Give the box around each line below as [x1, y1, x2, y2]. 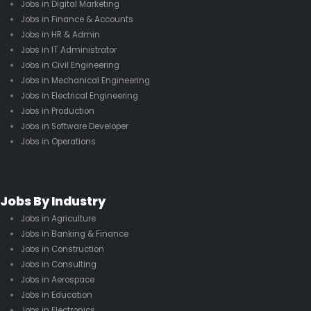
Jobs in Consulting [20, 258, 96, 270]
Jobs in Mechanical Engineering [20, 75, 150, 87]
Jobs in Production [20, 106, 94, 117]
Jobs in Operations [20, 136, 96, 148]
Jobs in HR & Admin [20, 29, 100, 41]
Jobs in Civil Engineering [20, 60, 119, 72]
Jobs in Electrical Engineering [20, 90, 138, 102]
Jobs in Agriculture [20, 212, 96, 224]
